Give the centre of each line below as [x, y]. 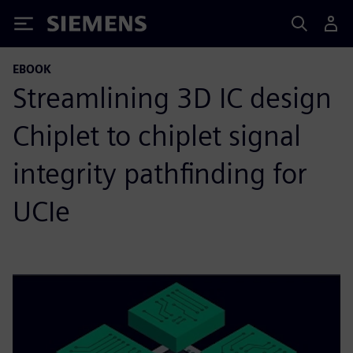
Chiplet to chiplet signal [157, 136]
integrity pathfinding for [160, 173]
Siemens [73, 26]
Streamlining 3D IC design [172, 98]
